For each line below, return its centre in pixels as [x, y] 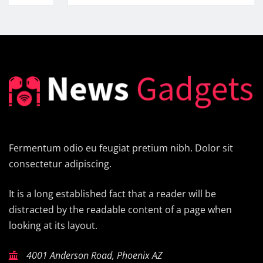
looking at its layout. [53, 226]
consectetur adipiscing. [60, 164]
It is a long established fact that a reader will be [112, 194]
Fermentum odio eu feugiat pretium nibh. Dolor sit [121, 148]
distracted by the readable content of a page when [120, 210]
